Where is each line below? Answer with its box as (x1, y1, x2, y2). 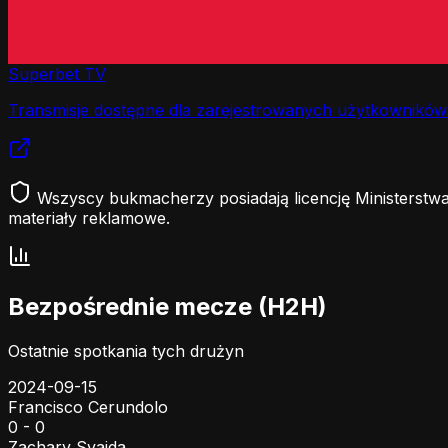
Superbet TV (8, 64, 106, 84)
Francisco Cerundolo (8, 396, 168, 417)
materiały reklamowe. (8, 208, 170, 228)
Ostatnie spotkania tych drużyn (8, 340, 244, 361)
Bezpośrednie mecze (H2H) (8, 291, 327, 321)
